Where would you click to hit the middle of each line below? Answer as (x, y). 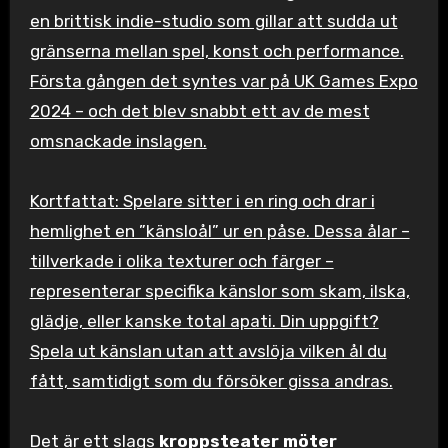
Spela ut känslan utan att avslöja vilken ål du (208, 350)
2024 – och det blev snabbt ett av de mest (199, 110)
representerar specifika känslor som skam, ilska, (219, 290)
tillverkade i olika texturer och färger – (181, 260)
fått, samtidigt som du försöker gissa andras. (211, 380)
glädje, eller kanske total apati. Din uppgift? (204, 320)
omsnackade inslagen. (118, 140)
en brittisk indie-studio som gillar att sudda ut (213, 20)
